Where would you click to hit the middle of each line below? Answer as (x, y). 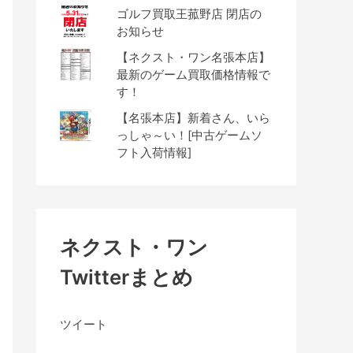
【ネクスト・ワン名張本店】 (193, 57)
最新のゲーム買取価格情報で (193, 74)
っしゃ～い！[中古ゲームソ (189, 135)
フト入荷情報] (154, 152)
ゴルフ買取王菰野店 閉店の (189, 13)
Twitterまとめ (126, 277)
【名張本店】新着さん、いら (193, 118)
